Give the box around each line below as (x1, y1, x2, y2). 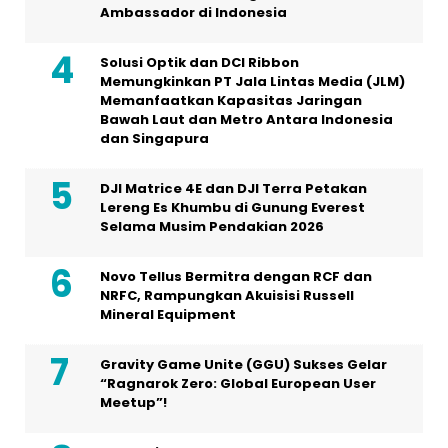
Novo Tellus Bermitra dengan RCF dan (100, 266, 372, 286)
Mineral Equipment (100, 304, 236, 324)
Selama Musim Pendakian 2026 (100, 216, 324, 236)
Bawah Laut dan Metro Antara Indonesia (100, 109, 393, 129)
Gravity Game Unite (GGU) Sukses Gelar (100, 354, 387, 374)
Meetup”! (100, 392, 167, 412)
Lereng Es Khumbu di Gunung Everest (100, 197, 365, 217)
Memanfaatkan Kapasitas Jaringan (100, 90, 362, 110)
